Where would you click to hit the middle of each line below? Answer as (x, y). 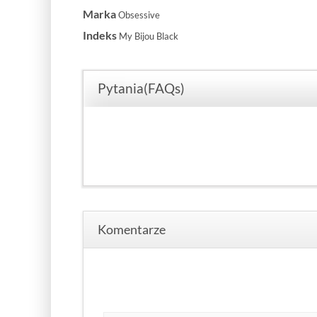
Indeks (100, 35)
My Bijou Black (149, 36)
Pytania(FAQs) (141, 88)
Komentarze (132, 229)
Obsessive (139, 15)
